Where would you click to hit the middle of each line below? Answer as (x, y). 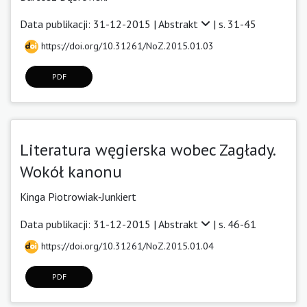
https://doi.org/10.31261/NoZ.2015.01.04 (126, 246)
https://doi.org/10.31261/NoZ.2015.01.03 (126, 46)
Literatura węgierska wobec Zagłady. (147, 149)
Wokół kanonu (71, 171)
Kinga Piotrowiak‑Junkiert (78, 196)
